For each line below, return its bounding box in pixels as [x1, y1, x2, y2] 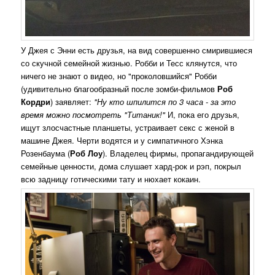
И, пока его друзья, [165, 108, 240, 120]
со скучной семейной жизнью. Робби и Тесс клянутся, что [21, 56, 238, 69]
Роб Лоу [70, 147, 103, 159]
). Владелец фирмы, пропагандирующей [103, 147, 254, 159]
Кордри [21, 95, 51, 107]
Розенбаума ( [21, 147, 71, 159]
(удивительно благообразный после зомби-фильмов [21, 82, 218, 95]
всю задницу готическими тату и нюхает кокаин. [21, 172, 201, 185]
